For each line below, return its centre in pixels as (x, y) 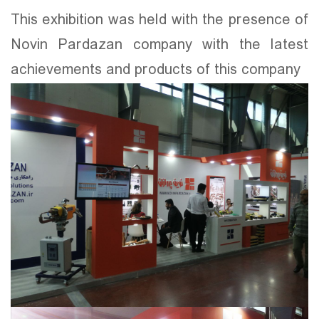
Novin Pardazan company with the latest (159, 46)
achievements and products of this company (156, 70)
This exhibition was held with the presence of (159, 21)
